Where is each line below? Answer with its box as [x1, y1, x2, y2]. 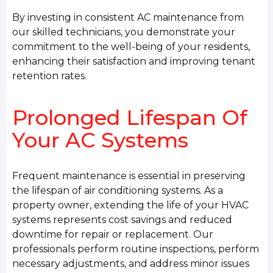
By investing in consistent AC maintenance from [12, 12, 244, 24]
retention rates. [12, 70, 87, 82]
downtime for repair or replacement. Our [12, 228, 214, 240]
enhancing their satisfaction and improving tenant [12, 55, 256, 68]
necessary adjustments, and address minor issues [12, 257, 250, 269]
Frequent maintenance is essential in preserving [12, 169, 246, 182]
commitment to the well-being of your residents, [12, 41, 250, 53]
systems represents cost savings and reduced [12, 213, 233, 225]
